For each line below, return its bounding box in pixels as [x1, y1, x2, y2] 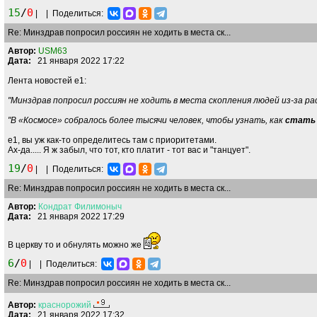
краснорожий [38, 300, 91, 310]
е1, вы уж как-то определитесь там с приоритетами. [8, 135, 217, 145]
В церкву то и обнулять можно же [8, 240, 144, 250]
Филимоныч [74, 202, 122, 212]
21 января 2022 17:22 [31, 56, 125, 66]
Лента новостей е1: [8, 76, 86, 86]
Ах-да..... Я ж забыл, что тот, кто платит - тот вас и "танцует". [8, 145, 250, 155]
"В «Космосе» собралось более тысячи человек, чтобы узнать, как [8, 115, 285, 125]
